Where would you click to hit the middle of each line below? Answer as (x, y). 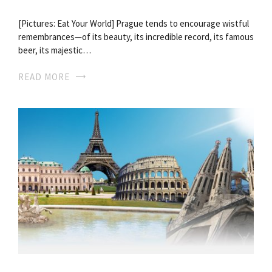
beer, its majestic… (55, 50)
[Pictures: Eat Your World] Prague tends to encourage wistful (134, 23)
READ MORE (44, 76)
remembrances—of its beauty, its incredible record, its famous (136, 36)
